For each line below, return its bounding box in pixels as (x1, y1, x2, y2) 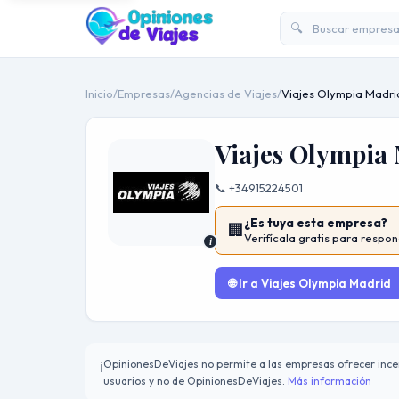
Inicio (85, 86, 113, 101)
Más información (288, 374, 371, 387)
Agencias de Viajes (175, 86, 277, 101)
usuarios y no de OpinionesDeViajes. (103, 374, 288, 387)
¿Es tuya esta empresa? (244, 215, 387, 231)
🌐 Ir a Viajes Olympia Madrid (229, 276, 391, 290)
